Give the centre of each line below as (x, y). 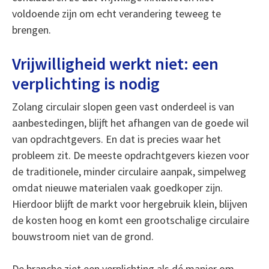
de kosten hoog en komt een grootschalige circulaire (130, 220)
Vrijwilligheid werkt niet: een (115, 64)
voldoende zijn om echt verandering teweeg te (116, 14)
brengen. (31, 30)
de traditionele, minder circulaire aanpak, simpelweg (129, 171)
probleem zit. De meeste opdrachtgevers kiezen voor (130, 155)
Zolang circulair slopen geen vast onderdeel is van (123, 107)
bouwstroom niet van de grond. (83, 236)
